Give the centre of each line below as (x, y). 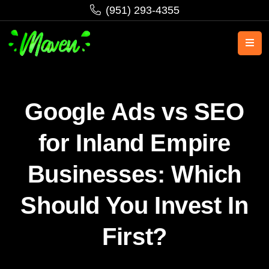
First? (134, 237)
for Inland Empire (134, 143)
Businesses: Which (134, 174)
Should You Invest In (134, 205)
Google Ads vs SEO (134, 112)
